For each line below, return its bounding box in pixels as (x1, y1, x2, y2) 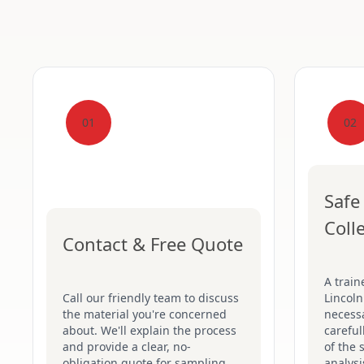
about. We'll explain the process (63, 323, 236, 338)
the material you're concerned (63, 306, 227, 322)
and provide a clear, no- (63, 339, 191, 354)
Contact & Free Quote (63, 232, 243, 256)
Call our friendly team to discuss (63, 290, 239, 305)
